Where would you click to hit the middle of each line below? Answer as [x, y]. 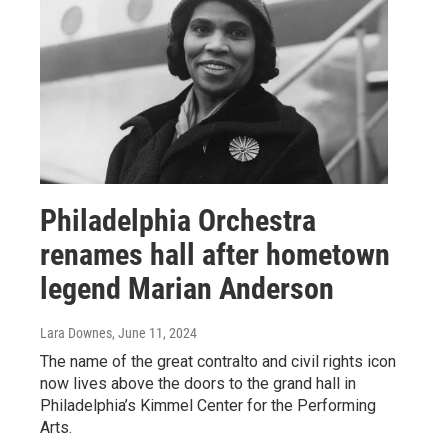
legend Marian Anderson [187, 289]
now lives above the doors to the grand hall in [198, 384]
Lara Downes [76, 333]
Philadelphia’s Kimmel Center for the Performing [208, 406]
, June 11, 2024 [154, 333]
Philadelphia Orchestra [178, 221]
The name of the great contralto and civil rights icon [218, 362]
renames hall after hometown [215, 255]
